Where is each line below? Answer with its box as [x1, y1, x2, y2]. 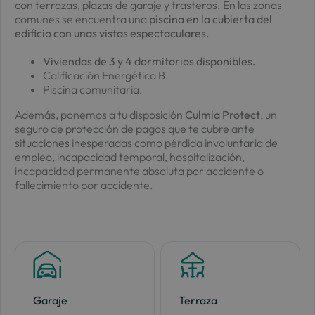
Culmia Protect [184, 107, 260, 122]
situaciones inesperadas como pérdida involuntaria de [14, 135, 278, 150]
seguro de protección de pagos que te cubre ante [14, 121, 255, 136]
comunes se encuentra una [14, 11, 149, 26]
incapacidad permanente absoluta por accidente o [14, 163, 264, 178]
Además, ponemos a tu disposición [14, 107, 185, 122]
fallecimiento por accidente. [14, 177, 153, 192]
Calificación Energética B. [42, 67, 169, 82]
